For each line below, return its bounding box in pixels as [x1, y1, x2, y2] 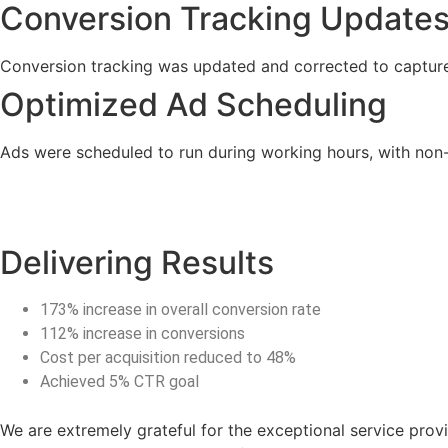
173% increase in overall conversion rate [40, 300, 321, 320]
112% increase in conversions [40, 324, 245, 344]
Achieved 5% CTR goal [40, 372, 199, 392]
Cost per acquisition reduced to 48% [40, 348, 296, 368]
